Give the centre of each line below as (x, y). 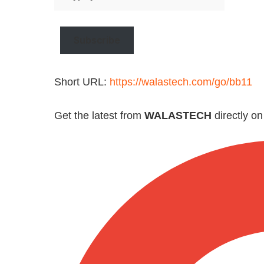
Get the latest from (99, 116)
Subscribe (97, 40)
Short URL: (82, 82)
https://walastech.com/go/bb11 (181, 82)
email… (68, 18)
